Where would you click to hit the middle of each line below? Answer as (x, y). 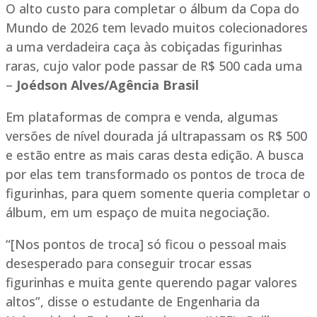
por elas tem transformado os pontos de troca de (155, 174)
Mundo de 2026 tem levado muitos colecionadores (157, 28)
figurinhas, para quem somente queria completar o (158, 194)
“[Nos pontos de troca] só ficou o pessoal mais (146, 244)
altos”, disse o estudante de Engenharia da (133, 302)
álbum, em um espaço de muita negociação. (138, 213)
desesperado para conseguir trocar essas (129, 264)
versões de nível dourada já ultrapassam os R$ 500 (156, 136)
